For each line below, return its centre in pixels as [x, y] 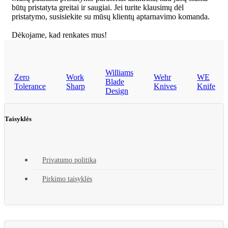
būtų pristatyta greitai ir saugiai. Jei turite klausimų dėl [98, 8]
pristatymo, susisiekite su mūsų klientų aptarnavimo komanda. [111, 17]
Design [117, 91]
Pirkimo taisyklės [67, 179]
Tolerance [30, 87]
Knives [165, 87]
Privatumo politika [69, 160]
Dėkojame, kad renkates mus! [59, 35]
